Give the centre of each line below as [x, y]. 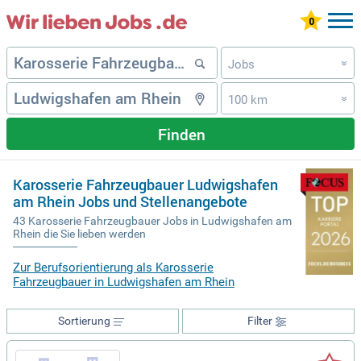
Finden [181, 134]
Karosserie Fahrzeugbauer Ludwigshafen [145, 185]
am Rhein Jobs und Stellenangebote [130, 201]
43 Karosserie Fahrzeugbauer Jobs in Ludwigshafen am [152, 221]
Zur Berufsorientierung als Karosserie [113, 268]
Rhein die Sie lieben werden [79, 234]
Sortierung [84, 321]
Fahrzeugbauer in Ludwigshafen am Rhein [124, 282]
